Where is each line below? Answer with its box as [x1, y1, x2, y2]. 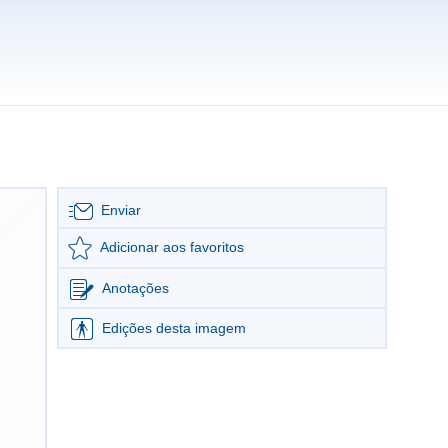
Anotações [102, 280, 169, 296]
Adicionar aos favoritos [100, 239, 244, 255]
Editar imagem [176, 365, 268, 381]
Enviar [101, 202, 141, 218]
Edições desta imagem [102, 320, 246, 336]
